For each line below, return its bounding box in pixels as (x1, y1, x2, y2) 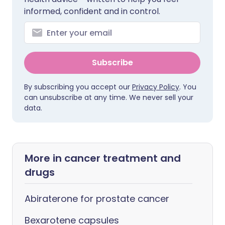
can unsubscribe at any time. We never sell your (24, 92, 193, 102)
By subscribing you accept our (24, 82, 132, 92)
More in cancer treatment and (25, 151, 181, 165)
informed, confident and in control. (24, 6, 160, 17)
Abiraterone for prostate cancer (25, 192, 169, 205)
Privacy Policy (132, 82, 179, 92)
